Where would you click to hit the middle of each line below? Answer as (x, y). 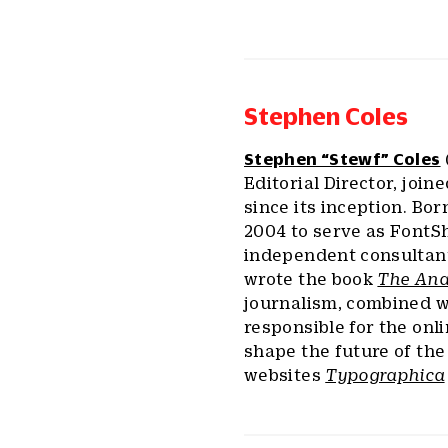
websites (285, 375)
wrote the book (311, 279)
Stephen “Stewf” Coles (342, 159)
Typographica (385, 375)
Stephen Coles (326, 116)
